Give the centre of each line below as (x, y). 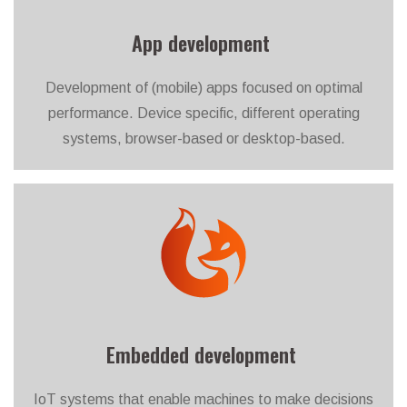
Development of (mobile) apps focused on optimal (203, 88)
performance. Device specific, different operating (203, 114)
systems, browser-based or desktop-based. (203, 139)
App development (203, 43)
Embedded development (203, 354)
